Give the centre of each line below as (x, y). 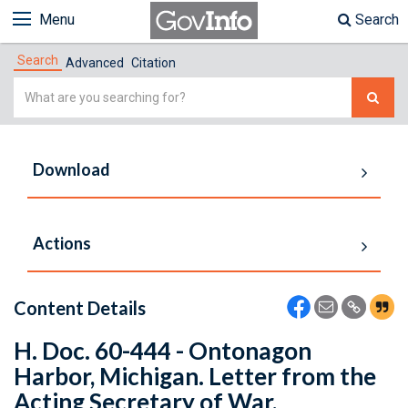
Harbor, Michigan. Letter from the (195, 376)
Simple (36, 88)
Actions (62, 243)
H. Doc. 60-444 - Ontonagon (163, 351)
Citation (153, 63)
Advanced (95, 63)
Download (71, 169)
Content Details (80, 308)
